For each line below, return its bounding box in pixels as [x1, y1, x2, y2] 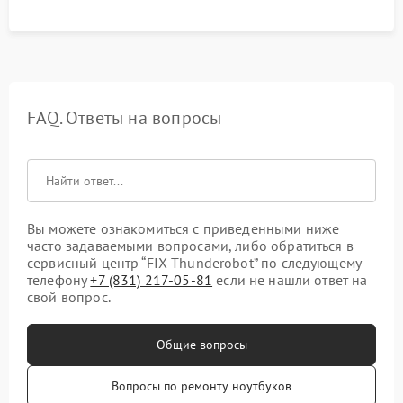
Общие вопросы [156, 336, 247, 354]
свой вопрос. [27, 288, 111, 307]
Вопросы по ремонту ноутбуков [112, 378, 291, 395]
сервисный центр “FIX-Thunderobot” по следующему [27, 254, 362, 273]
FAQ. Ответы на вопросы [27, 106, 222, 130]
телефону [27, 271, 91, 290]
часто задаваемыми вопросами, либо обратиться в [27, 237, 354, 255]
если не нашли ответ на [212, 271, 368, 290]
